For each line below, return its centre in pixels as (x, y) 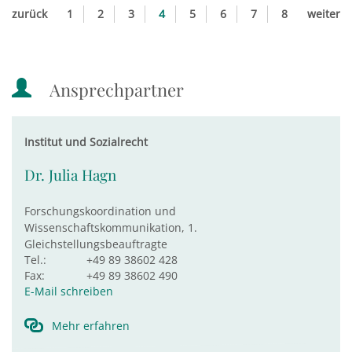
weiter (324, 14)
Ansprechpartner (117, 90)
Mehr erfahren (91, 326)
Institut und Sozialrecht (86, 142)
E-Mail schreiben (69, 291)
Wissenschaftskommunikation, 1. (111, 227)
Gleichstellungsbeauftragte (96, 244)
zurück (29, 14)
